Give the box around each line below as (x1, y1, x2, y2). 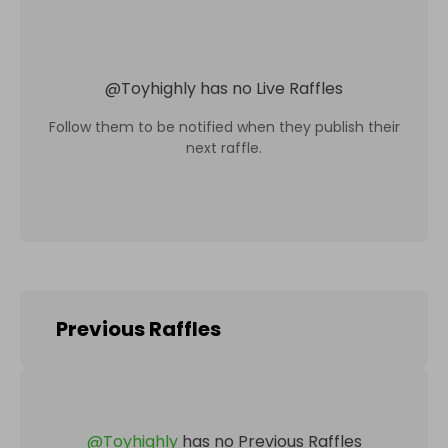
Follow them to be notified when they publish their (48, 116, 400, 137)
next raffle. (186, 137, 262, 158)
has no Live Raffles (200, 76, 343, 100)
